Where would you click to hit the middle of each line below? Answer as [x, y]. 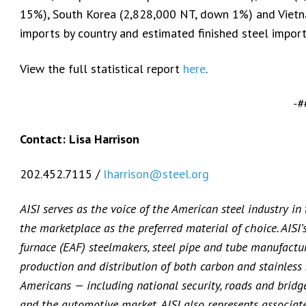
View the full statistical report [101, 68]
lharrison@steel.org [156, 174]
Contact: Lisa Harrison [80, 139]
